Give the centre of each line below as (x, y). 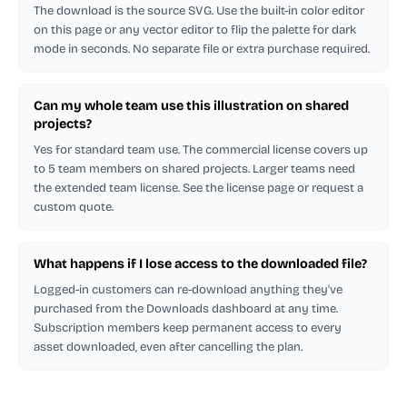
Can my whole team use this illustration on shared (191, 105)
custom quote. (74, 207)
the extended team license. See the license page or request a (199, 188)
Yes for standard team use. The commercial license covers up (201, 149)
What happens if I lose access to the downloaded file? (200, 263)
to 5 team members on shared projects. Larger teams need (194, 169)
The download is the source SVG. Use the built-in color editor (199, 10)
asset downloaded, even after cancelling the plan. (168, 347)
